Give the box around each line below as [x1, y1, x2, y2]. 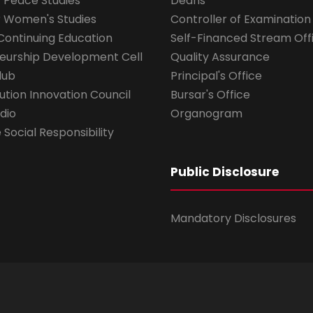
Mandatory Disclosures [170, 210, 296, 227]
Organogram [170, 105, 242, 122]
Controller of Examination [170, 11, 311, 28]
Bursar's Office [170, 87, 250, 103]
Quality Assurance [170, 49, 270, 66]
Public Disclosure [170, 163, 279, 181]
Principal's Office [170, 68, 262, 85]
